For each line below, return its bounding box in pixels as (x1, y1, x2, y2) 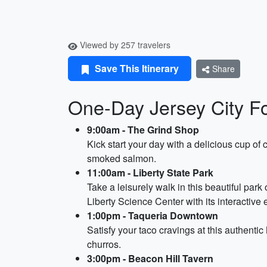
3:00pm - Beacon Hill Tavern (87, 252, 213, 265)
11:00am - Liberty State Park (87, 166, 213, 179)
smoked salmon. (87, 151, 156, 165)
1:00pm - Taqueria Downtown (87, 209, 218, 222)
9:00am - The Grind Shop (87, 123, 199, 136)
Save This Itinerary (92, 61, 179, 75)
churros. (87, 237, 121, 251)
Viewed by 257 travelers (77, 39, 170, 51)
